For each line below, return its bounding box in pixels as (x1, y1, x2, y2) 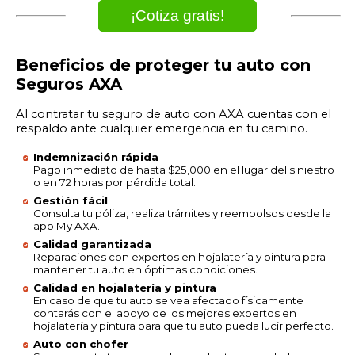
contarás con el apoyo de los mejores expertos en (33, 306, 296, 319)
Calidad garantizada (33, 237, 151, 250)
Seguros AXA (16, 74, 122, 94)
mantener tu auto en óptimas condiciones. (33, 262, 258, 276)
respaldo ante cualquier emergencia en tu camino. (16, 120, 307, 136)
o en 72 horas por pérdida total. (33, 175, 196, 189)
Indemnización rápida (33, 150, 158, 163)
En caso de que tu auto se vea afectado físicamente (33, 293, 303, 307)
